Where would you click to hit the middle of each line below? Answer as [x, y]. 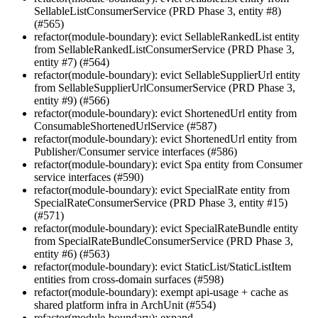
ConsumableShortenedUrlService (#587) [125, 126]
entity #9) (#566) [72, 100]
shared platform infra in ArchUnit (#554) [125, 305]
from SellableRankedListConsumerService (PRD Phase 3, [164, 49]
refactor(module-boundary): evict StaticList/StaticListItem [163, 266]
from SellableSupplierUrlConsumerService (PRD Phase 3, [165, 87]
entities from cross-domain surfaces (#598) [129, 279]
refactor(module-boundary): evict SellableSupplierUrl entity [167, 75]
